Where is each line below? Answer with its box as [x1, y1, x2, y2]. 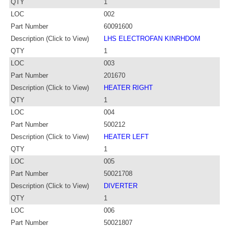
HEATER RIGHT [104, 83, 153, 91]
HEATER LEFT [104, 132, 149, 141]
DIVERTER [104, 181, 138, 190]
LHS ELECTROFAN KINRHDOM [104, 34, 200, 42]
